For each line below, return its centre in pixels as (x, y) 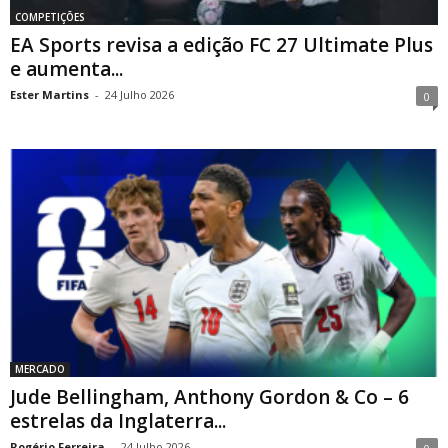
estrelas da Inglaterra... (118, 420)
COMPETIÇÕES (50, 16)
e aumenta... (66, 68)
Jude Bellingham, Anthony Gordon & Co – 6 (209, 396)
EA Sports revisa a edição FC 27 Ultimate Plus (221, 44)
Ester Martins (49, 94)
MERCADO (40, 368)
